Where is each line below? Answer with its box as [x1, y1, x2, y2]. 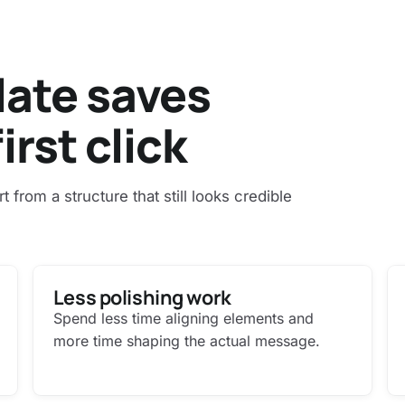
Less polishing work [52, 283, 231, 310]
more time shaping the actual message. [52, 331, 320, 350]
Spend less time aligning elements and [52, 308, 314, 327]
